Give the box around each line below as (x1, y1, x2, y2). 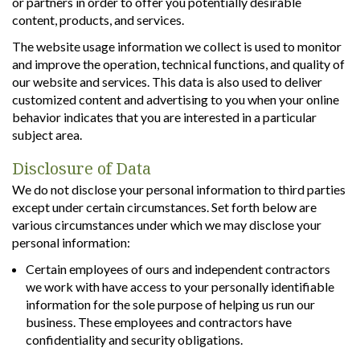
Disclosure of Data (12, 157, 151, 179)
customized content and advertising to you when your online (12, 91, 339, 107)
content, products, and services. (12, 11, 184, 27)
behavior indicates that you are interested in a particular (12, 108, 317, 125)
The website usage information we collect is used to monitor (12, 38, 342, 54)
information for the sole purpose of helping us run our (26, 296, 315, 312)
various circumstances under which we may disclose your (12, 216, 321, 232)
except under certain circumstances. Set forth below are (12, 198, 317, 215)
